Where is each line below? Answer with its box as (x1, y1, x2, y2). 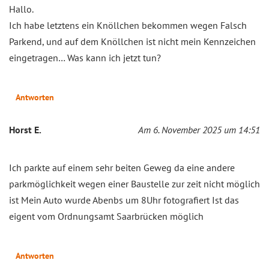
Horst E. (9, 124, 41, 136)
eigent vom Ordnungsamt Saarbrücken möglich (9, 210, 204, 223)
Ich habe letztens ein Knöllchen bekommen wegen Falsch (9, 19, 247, 32)
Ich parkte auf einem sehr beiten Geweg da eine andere (9, 162, 235, 174)
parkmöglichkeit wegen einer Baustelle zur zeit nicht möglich (9, 178, 260, 190)
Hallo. (9, 3, 34, 16)
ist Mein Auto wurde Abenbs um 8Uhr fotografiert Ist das (9, 194, 239, 207)
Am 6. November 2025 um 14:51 (138, 124, 260, 136)
